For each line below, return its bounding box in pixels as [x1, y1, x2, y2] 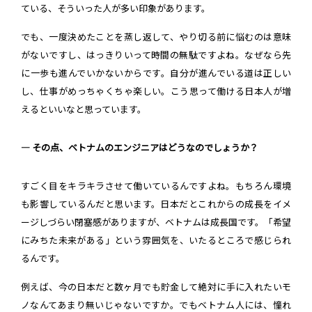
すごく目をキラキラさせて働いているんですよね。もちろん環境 [21, 181, 291, 192]
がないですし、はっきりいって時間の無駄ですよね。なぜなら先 [21, 50, 291, 61]
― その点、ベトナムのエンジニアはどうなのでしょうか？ [21, 143, 258, 154]
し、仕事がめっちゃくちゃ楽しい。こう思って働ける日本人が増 [21, 86, 291, 97]
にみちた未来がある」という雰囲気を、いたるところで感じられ [21, 235, 291, 247]
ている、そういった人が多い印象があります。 [21, 3, 210, 15]
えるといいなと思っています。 [21, 104, 146, 116]
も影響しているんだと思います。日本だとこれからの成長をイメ [21, 199, 291, 210]
